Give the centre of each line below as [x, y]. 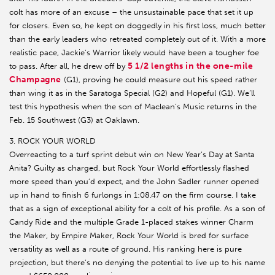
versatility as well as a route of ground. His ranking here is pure [126, 249]
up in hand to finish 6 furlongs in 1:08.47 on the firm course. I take [133, 195]
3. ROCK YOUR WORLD [52, 141]
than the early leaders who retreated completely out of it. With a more [137, 39]
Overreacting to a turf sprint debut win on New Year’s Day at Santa [132, 155]
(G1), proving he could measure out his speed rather [159, 80]
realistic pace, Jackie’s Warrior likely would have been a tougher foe [134, 53]
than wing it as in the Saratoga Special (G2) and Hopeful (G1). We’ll [132, 93]
